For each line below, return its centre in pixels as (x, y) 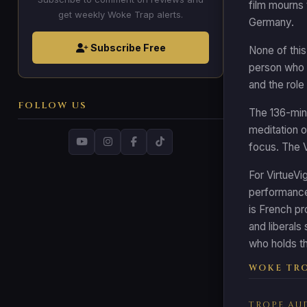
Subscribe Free (127, 48)
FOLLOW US (52, 106)
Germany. (271, 22)
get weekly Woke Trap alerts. (121, 14)
